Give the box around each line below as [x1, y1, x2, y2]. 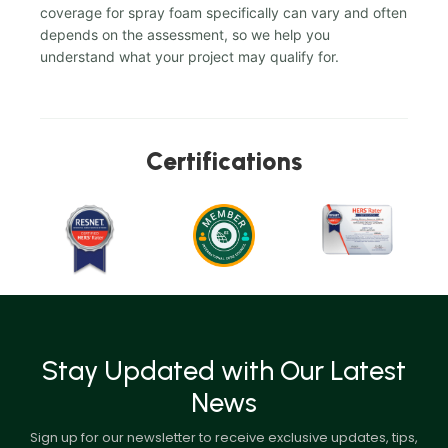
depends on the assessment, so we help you [40, 26, 330, 44]
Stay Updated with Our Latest [41, 353, 406, 387]
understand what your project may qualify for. [40, 48, 339, 66]
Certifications [146, 146, 302, 177]
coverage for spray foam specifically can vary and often [40, 4, 407, 22]
